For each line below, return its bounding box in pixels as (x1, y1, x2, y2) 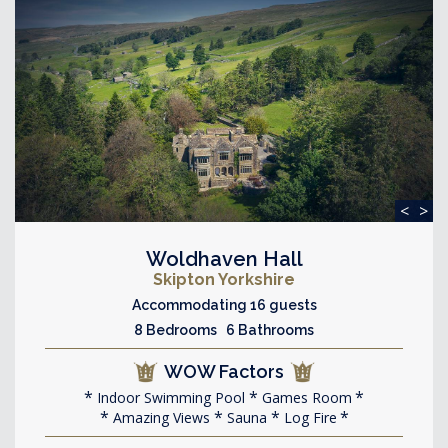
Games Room (258, 388, 352, 407)
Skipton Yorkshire (153, 270, 295, 289)
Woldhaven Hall (145, 247, 303, 271)
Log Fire (279, 408, 337, 427)
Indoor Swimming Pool (93, 388, 245, 407)
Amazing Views (108, 408, 210, 427)
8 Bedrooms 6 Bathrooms (134, 322, 314, 338)
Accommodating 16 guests (131, 297, 317, 313)
